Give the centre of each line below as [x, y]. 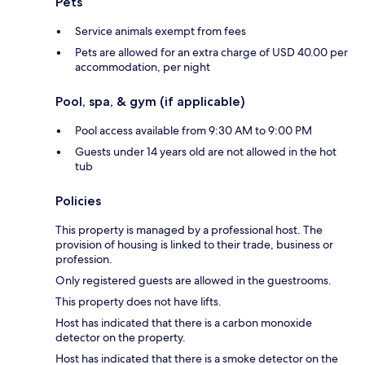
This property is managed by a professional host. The [189, 230]
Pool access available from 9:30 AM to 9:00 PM [193, 131]
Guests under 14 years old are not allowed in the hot [206, 152]
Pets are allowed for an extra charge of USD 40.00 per [211, 53]
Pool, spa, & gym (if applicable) [150, 102]
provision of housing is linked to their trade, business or [194, 245]
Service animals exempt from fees [161, 31]
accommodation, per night [143, 67]
